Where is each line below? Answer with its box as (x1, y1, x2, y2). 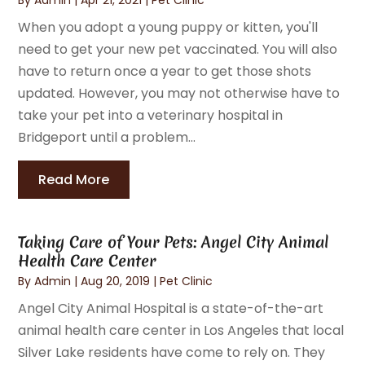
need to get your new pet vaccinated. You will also (18, 39, 338, 59)
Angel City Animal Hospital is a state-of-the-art (18, 298, 324, 318)
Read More (38, 169, 110, 189)
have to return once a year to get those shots (18, 61, 312, 81)
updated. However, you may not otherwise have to (18, 83, 341, 103)
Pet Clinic (160, 272, 213, 289)
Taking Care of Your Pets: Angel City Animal (18, 231, 329, 253)
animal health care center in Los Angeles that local (18, 320, 345, 340)
